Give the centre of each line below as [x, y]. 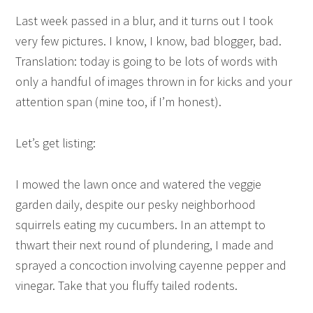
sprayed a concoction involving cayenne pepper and [151, 265]
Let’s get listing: [56, 143]
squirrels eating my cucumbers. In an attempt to [141, 225]
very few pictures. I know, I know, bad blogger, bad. [149, 41]
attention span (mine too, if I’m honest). [119, 102]
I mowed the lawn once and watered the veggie [139, 184]
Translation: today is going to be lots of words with [147, 61]
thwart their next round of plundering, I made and [145, 245]
